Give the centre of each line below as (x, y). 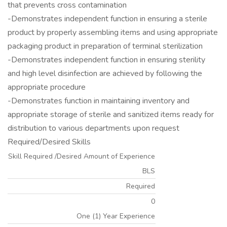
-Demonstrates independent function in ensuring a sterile (107, 19)
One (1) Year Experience (116, 216)
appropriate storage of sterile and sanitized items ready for (111, 115)
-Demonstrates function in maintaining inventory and (99, 101)
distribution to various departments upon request (93, 128)
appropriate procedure (47, 87)
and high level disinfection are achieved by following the (105, 73)
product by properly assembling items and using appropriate (113, 32)
